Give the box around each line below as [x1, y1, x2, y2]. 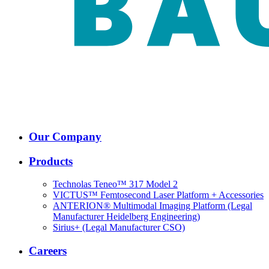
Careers [29, 244, 67, 258]
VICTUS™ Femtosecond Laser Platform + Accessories [53, 190, 264, 201]
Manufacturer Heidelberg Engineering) [53, 211, 200, 222]
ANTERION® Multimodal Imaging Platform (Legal [53, 201, 252, 211]
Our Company [29, 130, 101, 143]
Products [29, 154, 73, 168]
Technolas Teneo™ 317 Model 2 [53, 179, 178, 190]
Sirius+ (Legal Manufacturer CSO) [53, 222, 185, 233]
